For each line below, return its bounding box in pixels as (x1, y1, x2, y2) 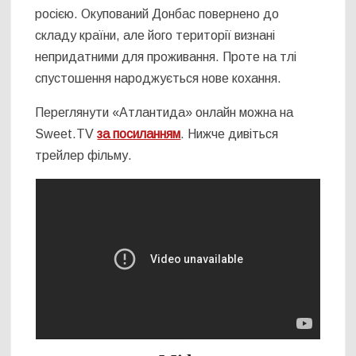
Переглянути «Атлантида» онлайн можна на (35, 106, 294, 120)
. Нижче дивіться (180, 127, 279, 141)
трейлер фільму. (35, 149, 133, 163)
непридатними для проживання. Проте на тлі (35, 50, 297, 64)
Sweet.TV (35, 127, 98, 141)
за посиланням (97, 127, 181, 141)
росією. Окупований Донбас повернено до (35, 7, 280, 21)
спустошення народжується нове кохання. (35, 72, 282, 86)
